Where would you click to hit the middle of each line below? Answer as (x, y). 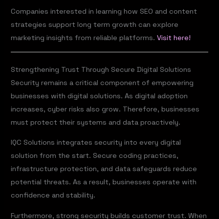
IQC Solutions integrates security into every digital (96, 142)
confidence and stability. (53, 195)
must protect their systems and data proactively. (96, 122)
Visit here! (174, 38)
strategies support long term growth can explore (95, 25)
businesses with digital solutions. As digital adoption (99, 96)
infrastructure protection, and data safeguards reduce (104, 169)
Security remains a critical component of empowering (102, 82)
